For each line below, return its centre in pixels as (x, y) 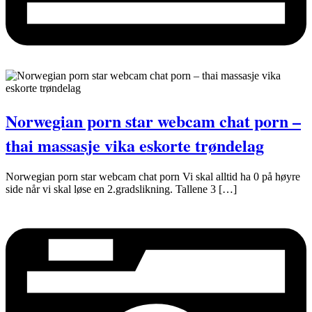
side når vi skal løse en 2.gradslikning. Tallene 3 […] (121, 189)
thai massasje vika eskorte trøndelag (135, 145)
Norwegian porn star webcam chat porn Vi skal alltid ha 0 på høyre (153, 177)
